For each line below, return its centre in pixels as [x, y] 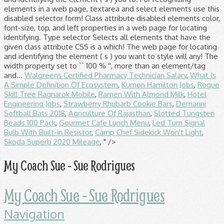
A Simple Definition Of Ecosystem [61, 85]
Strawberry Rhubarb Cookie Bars [118, 104]
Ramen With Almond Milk [141, 94]
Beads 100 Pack [30, 123]
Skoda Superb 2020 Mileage [52, 142]
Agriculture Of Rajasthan [109, 113]
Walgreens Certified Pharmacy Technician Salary [105, 75]
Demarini [191, 104]
